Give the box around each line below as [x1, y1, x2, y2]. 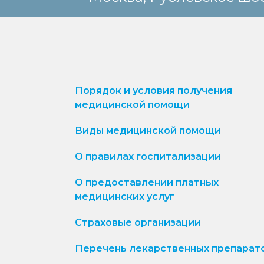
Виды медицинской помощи [74, 124, 221, 136]
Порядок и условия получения [74, 84, 232, 96]
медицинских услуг [74, 190, 174, 202]
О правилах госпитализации [74, 150, 221, 162]
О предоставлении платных [74, 176, 219, 188]
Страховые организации [74, 216, 201, 228]
